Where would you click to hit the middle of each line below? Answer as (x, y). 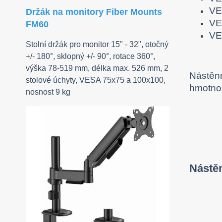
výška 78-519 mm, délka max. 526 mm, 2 (97, 68)
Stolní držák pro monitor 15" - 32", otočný (97, 45)
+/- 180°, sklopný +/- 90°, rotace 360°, (90, 56)
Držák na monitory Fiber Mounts (94, 12)
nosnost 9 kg (48, 92)
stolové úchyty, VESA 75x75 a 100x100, (96, 80)
